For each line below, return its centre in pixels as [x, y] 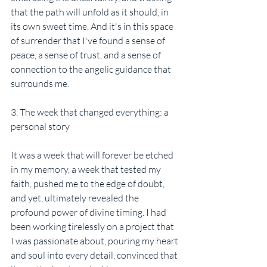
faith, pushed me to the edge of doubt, [89, 184]
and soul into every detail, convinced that [95, 255]
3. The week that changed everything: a [91, 112]
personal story [40, 127]
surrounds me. [40, 84]
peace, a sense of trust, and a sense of [87, 55]
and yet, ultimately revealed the [76, 198]
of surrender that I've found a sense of [89, 41]
